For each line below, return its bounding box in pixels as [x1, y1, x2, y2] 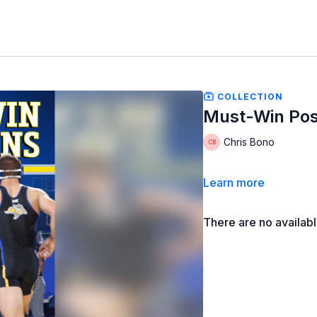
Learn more [203, 175, 265, 190]
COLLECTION [214, 91, 284, 102]
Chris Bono [224, 136, 275, 149]
